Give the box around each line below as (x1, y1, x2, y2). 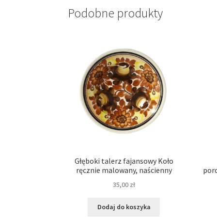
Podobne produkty (68, 5, 163, 21)
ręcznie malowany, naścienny (76, 165, 172, 175)
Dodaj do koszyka (97, 202, 151, 212)
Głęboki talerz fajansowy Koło (74, 156, 173, 166)
